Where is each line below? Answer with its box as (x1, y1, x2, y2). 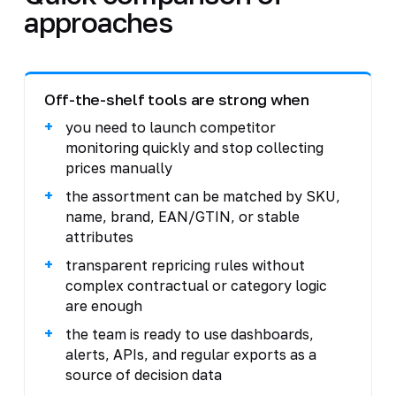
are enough (65, 296, 142, 315)
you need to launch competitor (65, 118, 276, 136)
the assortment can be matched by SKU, (65, 187, 340, 205)
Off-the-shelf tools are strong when (43, 89, 309, 109)
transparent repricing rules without (65, 255, 305, 274)
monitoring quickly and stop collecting (65, 138, 324, 156)
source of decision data (65, 365, 222, 384)
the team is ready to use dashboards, (65, 324, 314, 343)
